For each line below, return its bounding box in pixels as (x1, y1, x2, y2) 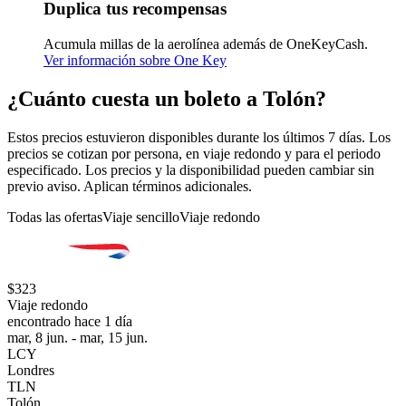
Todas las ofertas (7, 208, 102, 225)
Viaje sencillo (102, 208, 179, 225)
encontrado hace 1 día (7, 313, 132, 329)
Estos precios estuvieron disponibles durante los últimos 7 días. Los (7, 129, 391, 145)
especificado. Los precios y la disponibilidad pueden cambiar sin (7, 161, 374, 178)
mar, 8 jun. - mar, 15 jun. (7, 329, 148, 345)
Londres (7, 362, 54, 378)
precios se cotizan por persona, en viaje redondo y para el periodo (7, 145, 381, 161)
